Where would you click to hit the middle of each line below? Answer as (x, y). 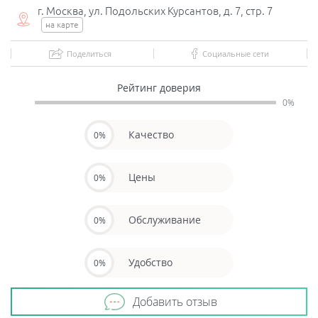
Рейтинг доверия (159, 88)
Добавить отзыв (175, 302)
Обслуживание (165, 220)
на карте (62, 24)
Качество (151, 135)
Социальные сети (235, 54)
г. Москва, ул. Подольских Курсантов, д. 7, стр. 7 (155, 11)
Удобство (150, 262)
